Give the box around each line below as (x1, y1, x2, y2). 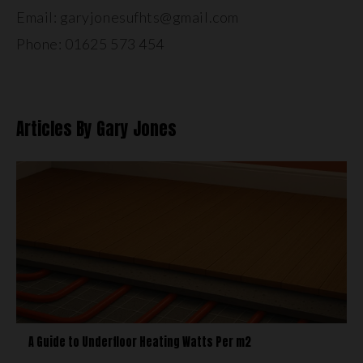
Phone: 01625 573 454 (16, 35, 164, 53)
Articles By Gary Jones (16, 117, 177, 142)
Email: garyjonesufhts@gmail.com (16, 8, 239, 26)
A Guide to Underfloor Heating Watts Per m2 (28, 333, 251, 351)
